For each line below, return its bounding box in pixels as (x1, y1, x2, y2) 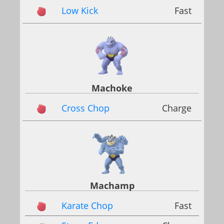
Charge (162, 102, 191, 114)
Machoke (91, 82, 132, 94)
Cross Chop (61, 102, 109, 114)
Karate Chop (61, 199, 113, 212)
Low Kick (61, 4, 98, 16)
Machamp (89, 179, 134, 192)
